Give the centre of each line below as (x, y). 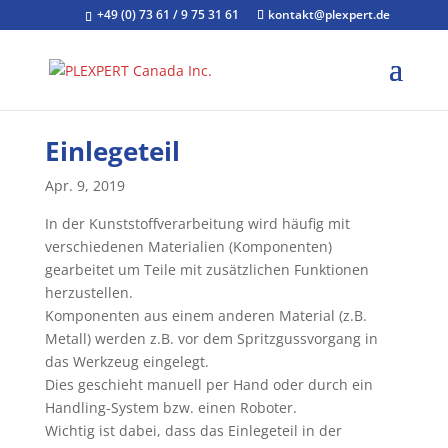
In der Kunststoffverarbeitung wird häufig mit (197, 223)
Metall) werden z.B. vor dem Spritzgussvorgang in (211, 338)
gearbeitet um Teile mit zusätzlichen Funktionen (206, 269)
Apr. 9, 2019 (84, 185)
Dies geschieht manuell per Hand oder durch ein (208, 384)
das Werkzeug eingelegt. (126, 361)
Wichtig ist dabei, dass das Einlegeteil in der (193, 430)
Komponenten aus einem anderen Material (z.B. (205, 315)
